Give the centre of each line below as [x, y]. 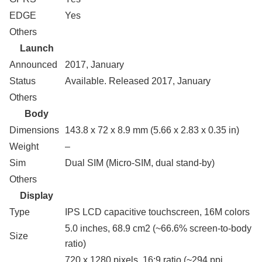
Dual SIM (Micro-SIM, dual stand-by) [140, 163]
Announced [33, 65]
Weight [24, 147]
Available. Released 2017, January [138, 81]
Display [37, 196]
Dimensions [34, 130]
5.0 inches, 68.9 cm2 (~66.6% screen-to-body [158, 229]
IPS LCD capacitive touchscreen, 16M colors [157, 212]
